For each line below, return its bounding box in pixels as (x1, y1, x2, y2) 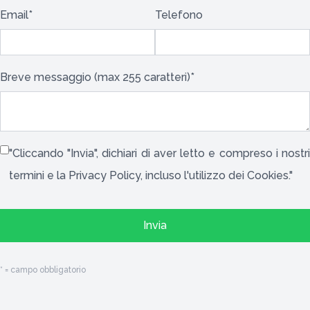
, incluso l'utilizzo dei (140, 169, 247, 182)
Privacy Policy (69, 169, 140, 182)
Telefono (155, 8, 203, 21)
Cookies (247, 169, 289, 182)
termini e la (9, 169, 69, 182)
